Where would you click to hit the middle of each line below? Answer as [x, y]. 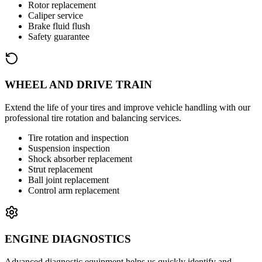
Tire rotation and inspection [78, 138]
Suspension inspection [69, 149]
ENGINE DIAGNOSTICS [68, 239]
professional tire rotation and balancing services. [93, 118]
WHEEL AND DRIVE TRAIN [78, 85]
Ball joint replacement [68, 180]
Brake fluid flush [59, 26]
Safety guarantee [59, 36]
